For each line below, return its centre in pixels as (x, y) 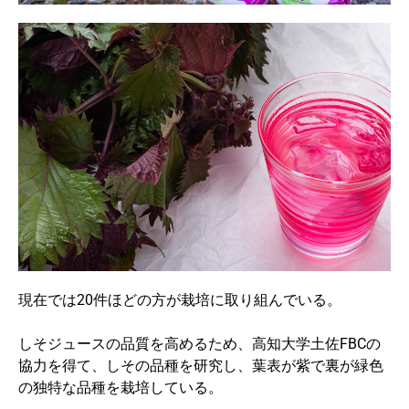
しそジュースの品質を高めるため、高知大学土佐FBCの (199, 344)
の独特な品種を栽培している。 (121, 388)
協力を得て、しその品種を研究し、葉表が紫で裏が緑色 (201, 366)
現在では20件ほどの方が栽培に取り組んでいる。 (180, 300)
